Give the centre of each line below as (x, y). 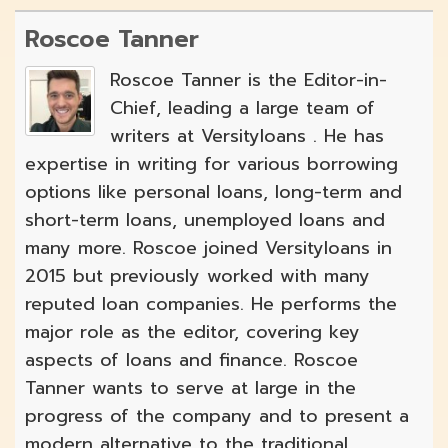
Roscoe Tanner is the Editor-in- (248, 80)
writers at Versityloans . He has (247, 136)
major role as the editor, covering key (192, 332)
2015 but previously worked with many (197, 276)
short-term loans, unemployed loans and (205, 220)
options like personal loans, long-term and (213, 192)
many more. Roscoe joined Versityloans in (208, 248)
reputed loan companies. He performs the (211, 304)
